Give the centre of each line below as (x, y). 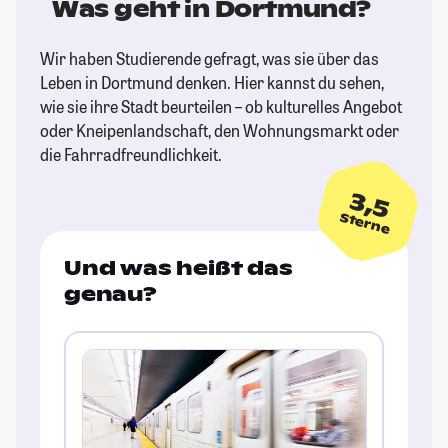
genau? (110, 294)
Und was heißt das (178, 268)
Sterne (365, 223)
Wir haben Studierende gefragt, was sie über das (209, 59)
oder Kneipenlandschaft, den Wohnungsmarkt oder (219, 131)
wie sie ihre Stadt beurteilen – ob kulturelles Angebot (221, 107)
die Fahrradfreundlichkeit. (131, 155)
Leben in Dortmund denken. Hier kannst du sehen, (212, 83)
